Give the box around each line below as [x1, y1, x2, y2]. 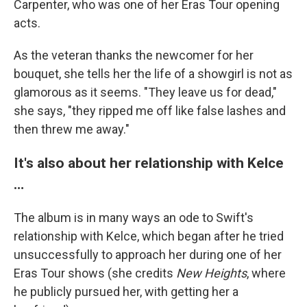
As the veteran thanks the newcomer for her [14, 48, 254, 62]
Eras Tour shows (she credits [14, 266, 176, 280]
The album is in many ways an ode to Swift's [14, 210, 254, 225]
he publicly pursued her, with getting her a [14, 284, 238, 299]
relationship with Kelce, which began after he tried [14, 229, 284, 243]
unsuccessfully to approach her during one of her [14, 247, 282, 262]
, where [247, 266, 286, 280]
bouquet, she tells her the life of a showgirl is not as [14, 66, 293, 81]
